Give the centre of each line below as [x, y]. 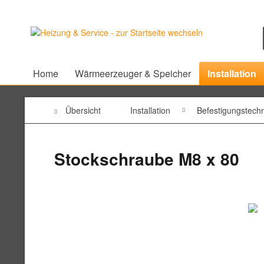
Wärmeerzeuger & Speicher [133, 73]
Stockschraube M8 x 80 [147, 159]
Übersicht [83, 110]
